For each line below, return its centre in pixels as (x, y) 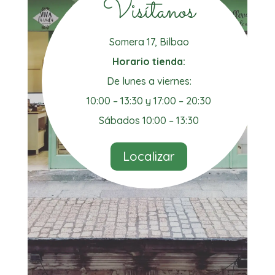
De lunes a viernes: (149, 81)
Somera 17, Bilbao (149, 42)
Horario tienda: (149, 62)
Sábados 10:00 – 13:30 (149, 121)
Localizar (149, 157)
